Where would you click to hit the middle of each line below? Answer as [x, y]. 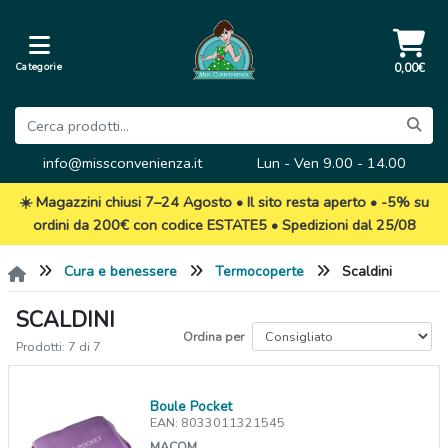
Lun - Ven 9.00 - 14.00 [331, 163]
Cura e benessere [120, 272]
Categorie [39, 66]
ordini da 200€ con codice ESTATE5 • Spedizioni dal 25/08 [224, 225]
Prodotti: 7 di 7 [58, 347]
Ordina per [213, 336]
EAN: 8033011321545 [218, 423]
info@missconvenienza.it [122, 163]
